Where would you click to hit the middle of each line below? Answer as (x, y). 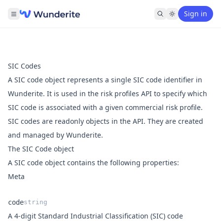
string (36, 202)
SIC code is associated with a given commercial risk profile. (105, 107)
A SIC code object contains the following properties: (93, 163)
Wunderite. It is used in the (54, 93)
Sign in (196, 14)
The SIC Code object (41, 149)
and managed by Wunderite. (55, 135)
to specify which (180, 93)
